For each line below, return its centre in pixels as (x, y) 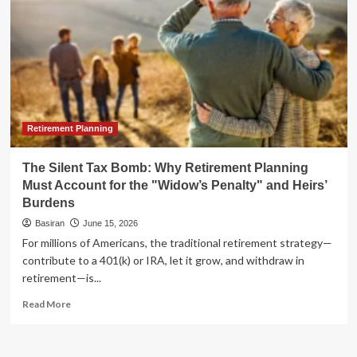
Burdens (48, 202)
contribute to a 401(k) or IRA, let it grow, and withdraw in (163, 260)
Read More (46, 304)
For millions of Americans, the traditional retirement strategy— (177, 242)
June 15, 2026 (110, 223)
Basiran (49, 223)
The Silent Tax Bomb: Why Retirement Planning (165, 167)
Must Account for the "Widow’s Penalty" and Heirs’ (174, 185)
